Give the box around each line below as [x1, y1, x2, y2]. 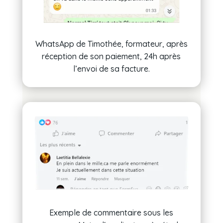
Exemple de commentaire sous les [49, 207, 174, 218]
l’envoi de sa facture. [73, 64, 150, 74]
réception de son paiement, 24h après [42, 51, 181, 62]
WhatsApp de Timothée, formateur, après [35, 39, 188, 49]
